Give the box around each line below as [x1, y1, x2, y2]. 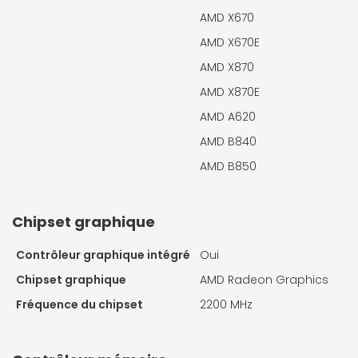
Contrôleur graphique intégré [16, 246, 190, 263]
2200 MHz [200, 296, 253, 312]
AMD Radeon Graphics [200, 271, 328, 288]
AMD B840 [200, 133, 257, 149]
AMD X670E [200, 34, 260, 50]
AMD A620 [200, 108, 256, 125]
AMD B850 [200, 157, 257, 174]
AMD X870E [200, 83, 260, 100]
